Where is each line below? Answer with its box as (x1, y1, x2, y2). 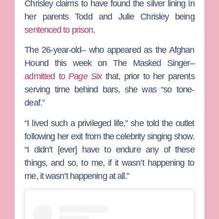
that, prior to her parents (102, 71, 195, 82)
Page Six (68, 71, 102, 82)
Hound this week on (24, 58, 113, 68)
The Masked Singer (112, 58, 190, 68)
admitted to (24, 71, 69, 82)
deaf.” (24, 98, 44, 108)
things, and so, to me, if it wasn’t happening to (24, 157, 195, 168)
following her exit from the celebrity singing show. (24, 131, 195, 141)
